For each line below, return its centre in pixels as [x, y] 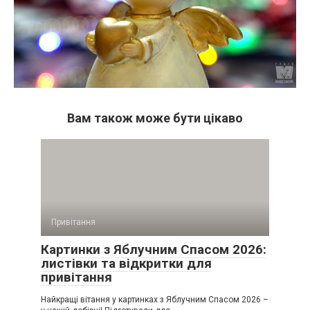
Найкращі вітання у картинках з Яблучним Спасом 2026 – [155, 299]
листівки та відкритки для [126, 263]
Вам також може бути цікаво [155, 118]
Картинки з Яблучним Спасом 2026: [154, 249]
